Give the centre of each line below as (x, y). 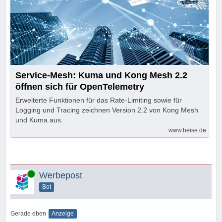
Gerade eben (28, 213)
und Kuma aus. (39, 120)
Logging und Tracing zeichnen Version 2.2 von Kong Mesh (107, 110)
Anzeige (63, 213)
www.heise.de (187, 130)
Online (19, 173)
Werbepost (61, 175)
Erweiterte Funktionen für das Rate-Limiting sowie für (99, 100)
